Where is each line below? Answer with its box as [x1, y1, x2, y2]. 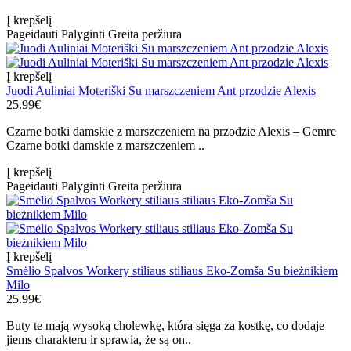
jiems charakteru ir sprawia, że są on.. [6, 333, 191, 347]
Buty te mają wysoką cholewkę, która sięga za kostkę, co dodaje [6, 319, 324, 333]
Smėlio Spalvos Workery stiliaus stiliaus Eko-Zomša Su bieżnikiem [6, 264, 338, 278]
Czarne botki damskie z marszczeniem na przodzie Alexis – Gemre [6, 125, 336, 139]
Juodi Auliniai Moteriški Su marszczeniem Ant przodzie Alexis [6, 84, 316, 98]
